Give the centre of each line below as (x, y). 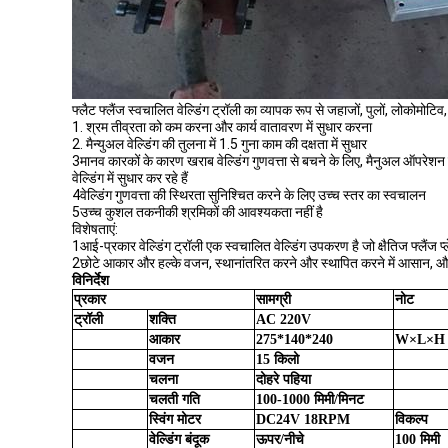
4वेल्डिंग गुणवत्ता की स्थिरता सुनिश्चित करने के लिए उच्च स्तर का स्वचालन (249, 195)
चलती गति (174, 399)
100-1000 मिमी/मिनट (310, 399)
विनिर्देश (90, 280)
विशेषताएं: (95, 229)
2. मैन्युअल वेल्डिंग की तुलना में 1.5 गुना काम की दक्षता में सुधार (219, 144)
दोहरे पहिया (283, 379)
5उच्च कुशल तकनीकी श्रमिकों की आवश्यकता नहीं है (197, 212)
